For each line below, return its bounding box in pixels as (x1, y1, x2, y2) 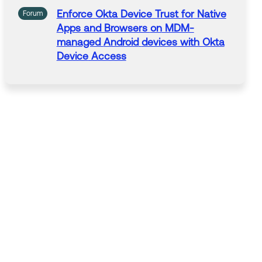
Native (194, 8, 226, 20)
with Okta (177, 36, 225, 48)
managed (56, 36, 104, 48)
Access (88, 50, 126, 62)
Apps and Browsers (56, 22, 150, 34)
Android (103, 36, 139, 48)
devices (141, 36, 177, 48)
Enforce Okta (56, 8, 120, 20)
